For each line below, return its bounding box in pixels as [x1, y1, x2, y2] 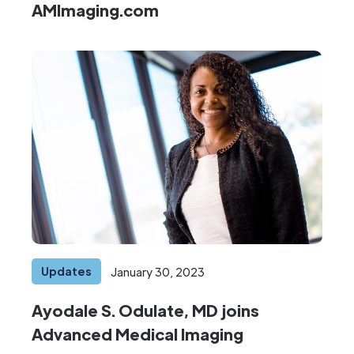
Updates [41, 264, 92, 279]
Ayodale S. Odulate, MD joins [32, 300, 259, 321]
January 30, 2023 [111, 264, 205, 279]
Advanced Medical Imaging [32, 324, 243, 345]
